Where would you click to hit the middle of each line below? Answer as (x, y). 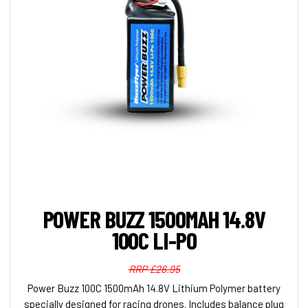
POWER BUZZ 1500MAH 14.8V (154, 219)
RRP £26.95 (154, 269)
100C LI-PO (154, 240)
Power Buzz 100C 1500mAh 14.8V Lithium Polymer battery (154, 288)
